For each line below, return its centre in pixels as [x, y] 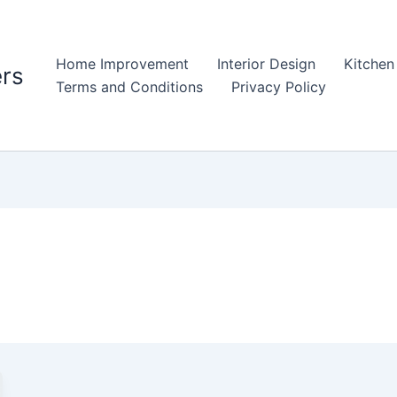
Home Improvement [122, 64]
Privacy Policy [279, 87]
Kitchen [369, 64]
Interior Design [266, 64]
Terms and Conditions [129, 87]
